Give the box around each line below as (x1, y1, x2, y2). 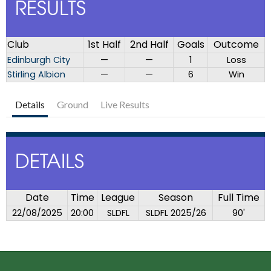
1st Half (87, 38, 121, 52)
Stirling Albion (7, 68, 65, 81)
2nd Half (129, 38, 169, 52)
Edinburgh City (7, 54, 70, 67)
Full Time (218, 191, 260, 205)
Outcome (214, 38, 259, 52)
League (101, 191, 135, 205)
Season (158, 191, 193, 205)
